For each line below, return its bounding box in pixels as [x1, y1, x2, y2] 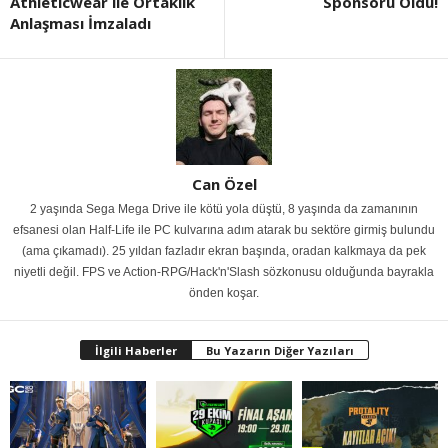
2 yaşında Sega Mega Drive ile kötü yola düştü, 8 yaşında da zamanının [30, 201, 418, 216]
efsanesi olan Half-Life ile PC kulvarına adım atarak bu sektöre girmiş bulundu [13, 222, 435, 237]
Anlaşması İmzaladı [10, 12, 151, 33]
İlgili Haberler [94, 342, 177, 358]
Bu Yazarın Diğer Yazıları [205, 342, 354, 358]
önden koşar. [189, 285, 259, 300]
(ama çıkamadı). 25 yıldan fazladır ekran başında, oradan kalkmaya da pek [22, 243, 426, 258]
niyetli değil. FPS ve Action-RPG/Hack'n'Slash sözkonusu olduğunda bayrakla [14, 264, 434, 279]
